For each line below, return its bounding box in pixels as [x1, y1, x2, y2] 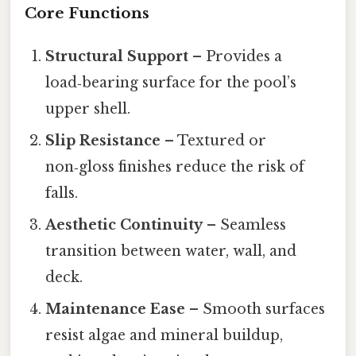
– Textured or [161, 131, 267, 149]
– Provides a [188, 47, 283, 65]
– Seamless [203, 215, 287, 234]
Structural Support [45, 47, 189, 65]
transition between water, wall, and [45, 242, 297, 260]
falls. [45, 184, 79, 202]
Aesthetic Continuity [45, 215, 203, 234]
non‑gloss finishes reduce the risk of [45, 157, 305, 176]
